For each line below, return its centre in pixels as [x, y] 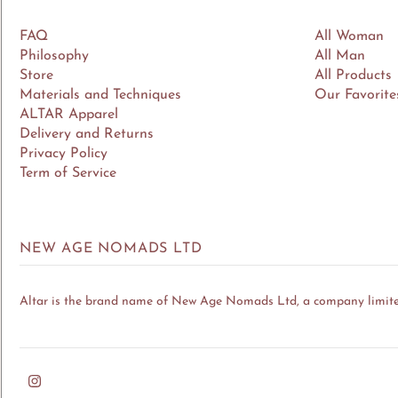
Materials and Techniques [100, 95]
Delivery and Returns [87, 134]
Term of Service [68, 173]
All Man [340, 56]
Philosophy [54, 56]
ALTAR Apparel [69, 115]
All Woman [350, 36]
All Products [354, 76]
